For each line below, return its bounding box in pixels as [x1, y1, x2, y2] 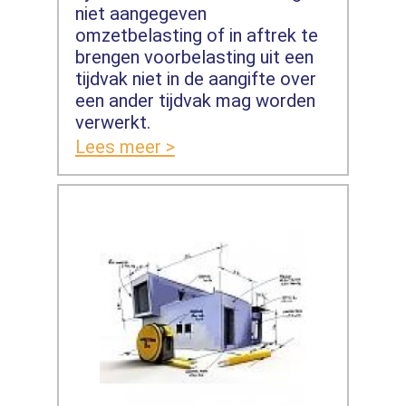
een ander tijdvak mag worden [74, 89, 315, 111]
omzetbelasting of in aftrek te [74, 24, 318, 46]
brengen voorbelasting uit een [74, 45, 314, 68]
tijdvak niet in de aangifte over [74, 67, 316, 90]
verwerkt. [74, 111, 150, 133]
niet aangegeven [74, 2, 207, 24]
